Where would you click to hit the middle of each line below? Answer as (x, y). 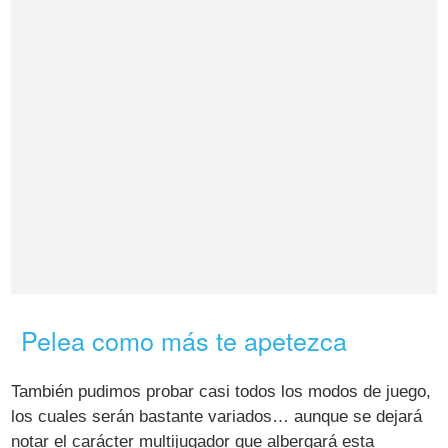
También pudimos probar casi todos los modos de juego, (221, 392)
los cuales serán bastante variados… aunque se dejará (217, 417)
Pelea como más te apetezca (184, 340)
